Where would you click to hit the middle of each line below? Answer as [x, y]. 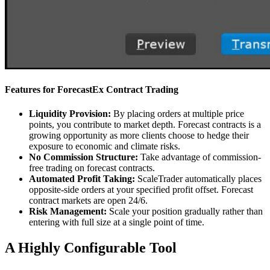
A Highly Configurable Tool [91, 247]
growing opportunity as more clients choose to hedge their [139, 135]
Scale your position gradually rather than [185, 211]
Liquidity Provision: [70, 113]
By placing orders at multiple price [177, 113]
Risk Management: [68, 211]
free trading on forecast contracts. [92, 168]
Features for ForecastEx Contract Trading [92, 90]
